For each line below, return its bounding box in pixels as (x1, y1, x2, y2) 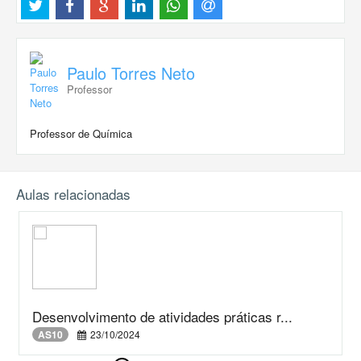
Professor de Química (30, 125, 132, 141)
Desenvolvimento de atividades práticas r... (32, 305, 293, 326)
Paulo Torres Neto (67, 60, 195, 85)
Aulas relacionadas (16, 183, 131, 204)
